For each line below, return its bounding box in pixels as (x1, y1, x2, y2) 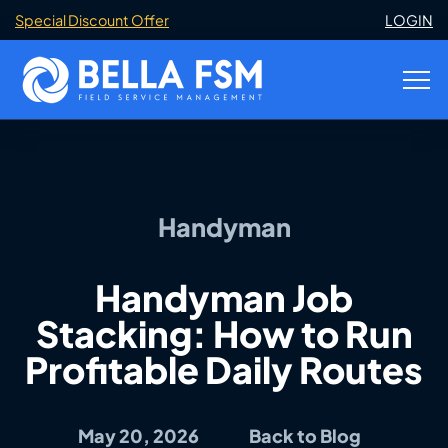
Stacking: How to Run (35, 310, 413, 356)
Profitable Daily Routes (25, 346, 423, 392)
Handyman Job (95, 274, 353, 320)
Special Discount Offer (15, 11, 169, 29)
